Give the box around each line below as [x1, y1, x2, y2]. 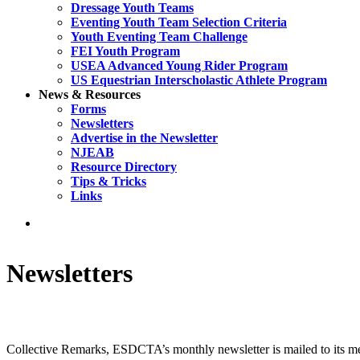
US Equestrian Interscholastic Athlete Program [71, 73, 327, 87]
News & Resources [39, 88, 141, 101]
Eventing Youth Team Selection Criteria [71, 15, 287, 29]
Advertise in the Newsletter [71, 131, 218, 145]
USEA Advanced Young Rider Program [71, 59, 288, 72]
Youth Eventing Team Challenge [71, 30, 247, 43]
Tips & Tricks [71, 174, 146, 188]
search [38, 215, 73, 229]
